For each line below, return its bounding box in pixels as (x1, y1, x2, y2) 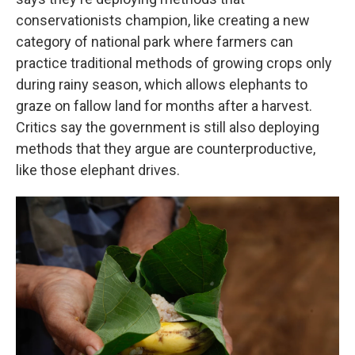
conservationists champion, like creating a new (16, 12, 310, 29)
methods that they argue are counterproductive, (16, 140, 315, 157)
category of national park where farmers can (16, 33, 293, 50)
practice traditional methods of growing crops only (16, 55, 332, 71)
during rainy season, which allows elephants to (16, 76, 307, 93)
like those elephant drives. (16, 162, 180, 178)
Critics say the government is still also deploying (16, 119, 319, 136)
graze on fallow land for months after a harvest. (16, 97, 312, 114)
